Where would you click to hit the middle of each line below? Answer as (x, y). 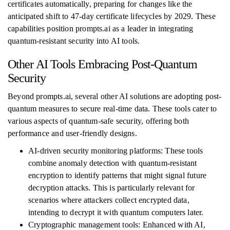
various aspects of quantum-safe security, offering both (98, 121)
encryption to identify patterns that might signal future (118, 175)
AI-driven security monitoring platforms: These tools (116, 151)
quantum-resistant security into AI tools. (74, 41)
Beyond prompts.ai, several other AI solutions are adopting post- (115, 96)
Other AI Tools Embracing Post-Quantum (102, 64)
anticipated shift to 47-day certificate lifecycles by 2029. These (112, 16)
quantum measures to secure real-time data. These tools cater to (112, 109)
